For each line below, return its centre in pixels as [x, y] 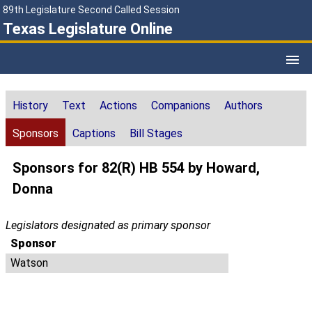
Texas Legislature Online [88, 29]
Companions [181, 106]
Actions [118, 106]
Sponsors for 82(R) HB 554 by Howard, [136, 168]
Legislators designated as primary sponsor [108, 226]
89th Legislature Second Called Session [91, 10]
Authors [243, 106]
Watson [30, 263]
